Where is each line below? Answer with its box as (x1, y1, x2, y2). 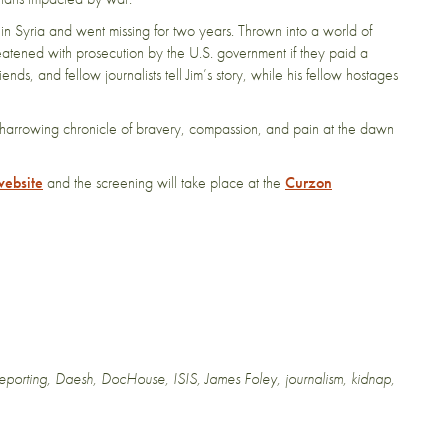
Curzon (285, 172, 332, 194)
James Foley (205, 368, 277, 390)
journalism (285, 368, 343, 390)
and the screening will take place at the (43, 172, 285, 194)
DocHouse (101, 368, 165, 390)
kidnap (351, 368, 391, 390)
